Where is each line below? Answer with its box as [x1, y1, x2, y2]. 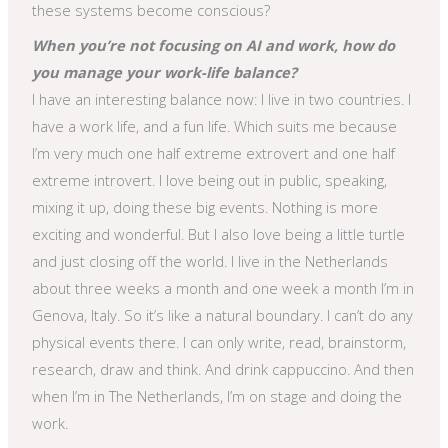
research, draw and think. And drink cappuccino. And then [32, 358, 415, 379]
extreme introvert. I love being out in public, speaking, [32, 169, 388, 190]
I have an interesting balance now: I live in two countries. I [32, 88, 412, 109]
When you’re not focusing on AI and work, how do [32, 34, 396, 55]
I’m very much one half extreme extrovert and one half [32, 142, 396, 163]
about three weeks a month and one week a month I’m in [32, 277, 415, 298]
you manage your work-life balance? [32, 61, 298, 82]
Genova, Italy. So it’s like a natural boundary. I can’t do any [32, 304, 414, 325]
